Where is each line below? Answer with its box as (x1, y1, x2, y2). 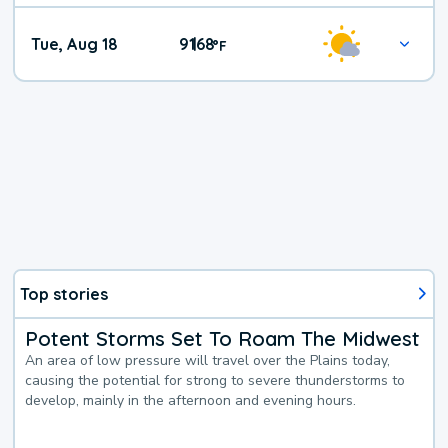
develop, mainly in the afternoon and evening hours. (25, 390, 357, 410)
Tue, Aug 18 (31, 34, 119, 55)
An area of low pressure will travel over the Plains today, (25, 350, 391, 370)
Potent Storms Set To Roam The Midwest (25, 325, 421, 351)
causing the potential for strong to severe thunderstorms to (25, 370, 406, 390)
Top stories (20, 283, 109, 304)
